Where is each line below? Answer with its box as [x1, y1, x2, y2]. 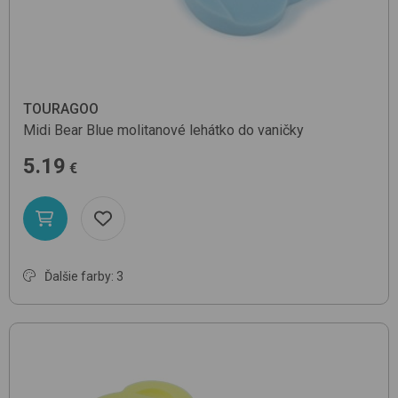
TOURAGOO [23, 99, 99, 117]
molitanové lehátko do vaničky [117, 121, 304, 139]
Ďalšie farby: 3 [44, 268, 123, 283]
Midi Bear [23, 121, 83, 139]
